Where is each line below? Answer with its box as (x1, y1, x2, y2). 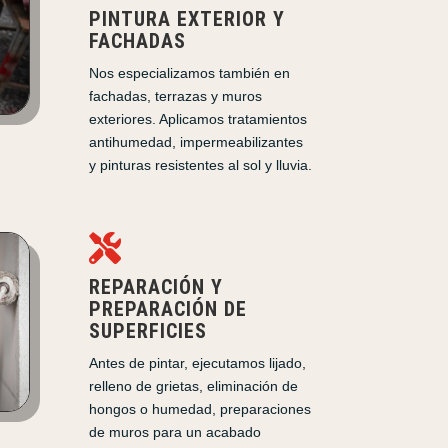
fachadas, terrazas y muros (89, 88, 263, 105)
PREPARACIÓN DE (89, 297, 248, 322)
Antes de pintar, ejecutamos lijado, (89, 355, 307, 372)
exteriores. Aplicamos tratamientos (89, 111, 308, 128)
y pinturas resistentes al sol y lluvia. (89, 157, 313, 174)
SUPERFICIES (89, 319, 208, 344)
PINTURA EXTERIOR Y (89, 7, 286, 32)
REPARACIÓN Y (89, 275, 224, 300)
